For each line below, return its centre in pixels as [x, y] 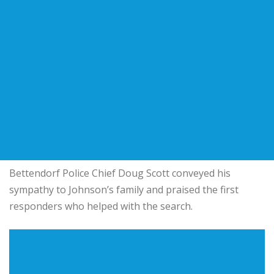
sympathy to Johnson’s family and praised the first [124, 189]
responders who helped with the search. [101, 206]
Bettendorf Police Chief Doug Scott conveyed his [120, 173]
